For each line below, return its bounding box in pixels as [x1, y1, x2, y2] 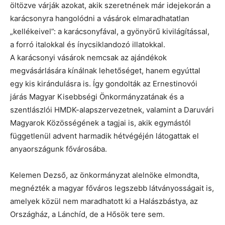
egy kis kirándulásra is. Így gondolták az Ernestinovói [10, 78, 197, 88]
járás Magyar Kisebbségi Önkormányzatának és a [10, 91, 184, 101]
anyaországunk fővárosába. [10, 144, 107, 154]
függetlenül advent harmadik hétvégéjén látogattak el [10, 131, 199, 141]
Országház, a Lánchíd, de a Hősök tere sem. [10, 209, 165, 219]
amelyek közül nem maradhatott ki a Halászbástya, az [10, 196, 198, 206]
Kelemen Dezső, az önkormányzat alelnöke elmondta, [10, 170, 199, 180]
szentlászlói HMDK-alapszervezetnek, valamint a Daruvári [10, 104, 214, 115]
